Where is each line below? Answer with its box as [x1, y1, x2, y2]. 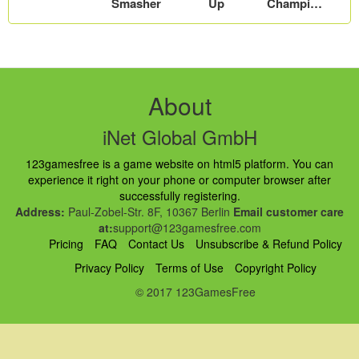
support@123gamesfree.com [112, 220, 261, 236]
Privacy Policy [75, 260, 144, 276]
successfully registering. [119, 188, 240, 204]
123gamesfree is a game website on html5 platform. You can [26, 155, 333, 172]
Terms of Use [155, 260, 224, 276]
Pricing [49, 236, 83, 252]
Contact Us [128, 236, 184, 252]
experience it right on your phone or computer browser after [28, 171, 331, 188]
